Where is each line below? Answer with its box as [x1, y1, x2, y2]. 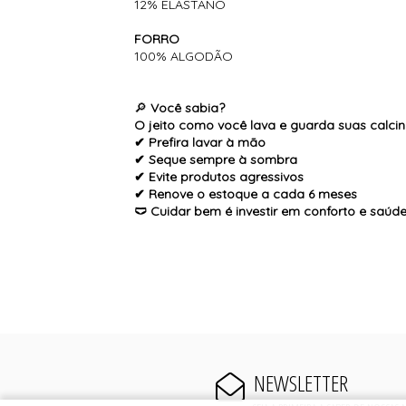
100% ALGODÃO [134, 48, 237, 65]
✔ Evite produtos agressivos [134, 169, 304, 186]
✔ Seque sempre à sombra [134, 151, 298, 169]
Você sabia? [147, 100, 226, 117]
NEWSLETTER [253, 368, 348, 399]
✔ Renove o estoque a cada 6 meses [134, 186, 358, 203]
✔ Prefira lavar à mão [134, 134, 266, 151]
